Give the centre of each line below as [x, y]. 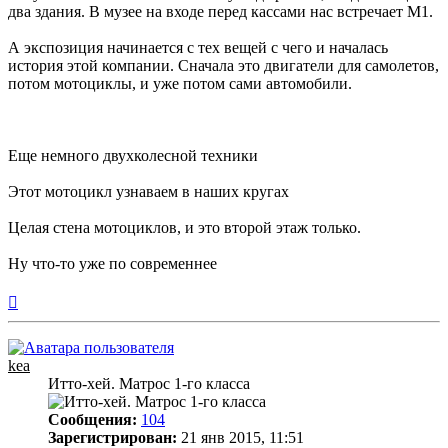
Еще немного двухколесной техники [133, 156]
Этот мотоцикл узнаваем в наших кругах [148, 192]
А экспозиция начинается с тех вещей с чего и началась [198, 48]
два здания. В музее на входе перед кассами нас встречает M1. [220, 12]
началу [40, 335]
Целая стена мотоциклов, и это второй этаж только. [184, 228]
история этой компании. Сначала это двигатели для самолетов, [223, 66]
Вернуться [52, 299]
